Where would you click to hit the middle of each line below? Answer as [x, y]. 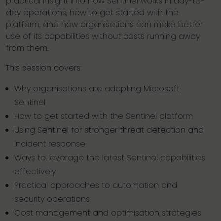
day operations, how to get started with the [92, 13]
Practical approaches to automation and [96, 185]
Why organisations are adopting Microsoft [97, 89]
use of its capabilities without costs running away [103, 36]
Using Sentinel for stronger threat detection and [109, 130]
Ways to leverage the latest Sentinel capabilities [110, 158]
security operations [52, 199]
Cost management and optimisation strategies [108, 213]
